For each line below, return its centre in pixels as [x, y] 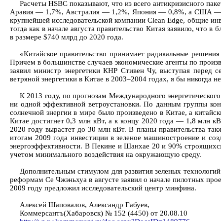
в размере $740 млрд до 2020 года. [67, 37]
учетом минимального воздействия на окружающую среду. [106, 154]
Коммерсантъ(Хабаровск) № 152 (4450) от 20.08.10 [104, 213]
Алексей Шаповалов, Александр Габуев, [85, 205]
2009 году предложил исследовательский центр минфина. [103, 188]
